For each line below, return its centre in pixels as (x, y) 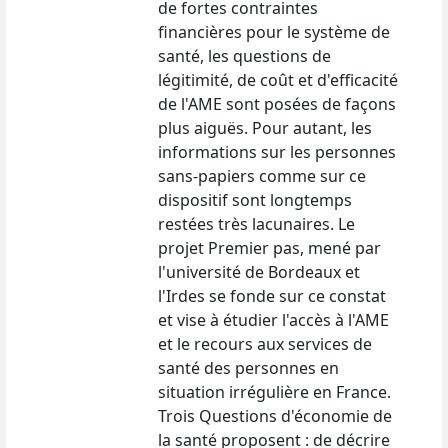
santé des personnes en (248, 368)
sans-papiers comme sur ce (262, 176)
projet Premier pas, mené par (269, 248)
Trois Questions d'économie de (275, 416)
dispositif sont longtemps (255, 200)
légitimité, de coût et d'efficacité (278, 80)
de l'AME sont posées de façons (277, 104)
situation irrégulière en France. (274, 392)
